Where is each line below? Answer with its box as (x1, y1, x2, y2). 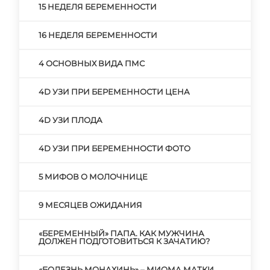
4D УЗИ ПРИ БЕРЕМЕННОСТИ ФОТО (39, 143, 190, 153)
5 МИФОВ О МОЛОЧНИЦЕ (39, 172, 148, 181)
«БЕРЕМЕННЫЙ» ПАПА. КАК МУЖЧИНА (39, 228, 204, 238)
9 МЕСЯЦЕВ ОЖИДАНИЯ (39, 200, 142, 210)
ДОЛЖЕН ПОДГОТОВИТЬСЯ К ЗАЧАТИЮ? (39, 236, 210, 246)
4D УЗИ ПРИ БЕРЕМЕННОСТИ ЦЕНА (39, 87, 190, 96)
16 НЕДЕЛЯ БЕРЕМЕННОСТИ (39, 30, 157, 40)
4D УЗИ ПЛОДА (39, 115, 102, 125)
